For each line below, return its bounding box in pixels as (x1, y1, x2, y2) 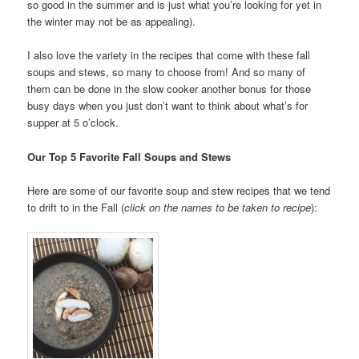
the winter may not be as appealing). (27, 14, 196, 30)
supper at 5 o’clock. (27, 115, 119, 131)
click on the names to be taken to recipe (124, 199, 312, 215)
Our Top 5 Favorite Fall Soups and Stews (27, 148, 232, 164)
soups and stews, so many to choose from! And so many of (27, 64, 306, 80)
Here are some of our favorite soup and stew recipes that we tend (27, 182, 331, 198)
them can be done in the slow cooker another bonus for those (27, 81, 312, 97)
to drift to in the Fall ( (27, 199, 125, 215)
